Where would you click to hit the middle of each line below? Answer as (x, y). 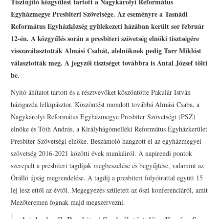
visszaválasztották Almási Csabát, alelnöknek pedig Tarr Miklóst (106, 50)
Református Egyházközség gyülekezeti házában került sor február (108, 26)
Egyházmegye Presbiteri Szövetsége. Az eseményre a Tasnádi (99, 14)
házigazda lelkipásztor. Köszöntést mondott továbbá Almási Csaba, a (105, 104)
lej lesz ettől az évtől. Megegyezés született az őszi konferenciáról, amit (109, 190)
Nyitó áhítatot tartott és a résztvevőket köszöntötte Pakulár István (101, 92)
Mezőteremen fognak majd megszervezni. (68, 202)
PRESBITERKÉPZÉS (53, 8)
